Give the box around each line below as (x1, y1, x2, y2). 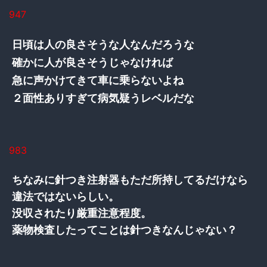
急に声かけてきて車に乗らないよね (12, 74, 184, 86)
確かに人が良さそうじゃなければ (12, 56, 173, 69)
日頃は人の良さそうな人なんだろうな (12, 38, 194, 51)
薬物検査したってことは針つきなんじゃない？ (12, 223, 237, 236)
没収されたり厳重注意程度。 (12, 206, 151, 219)
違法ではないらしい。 (12, 190, 119, 203)
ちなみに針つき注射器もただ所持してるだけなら (12, 173, 248, 186)
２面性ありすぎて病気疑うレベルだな (12, 92, 194, 104)
